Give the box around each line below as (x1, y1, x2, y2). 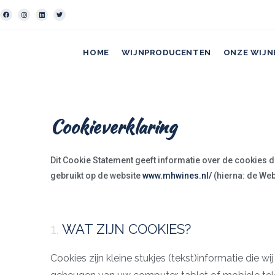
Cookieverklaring (50, 113, 176, 141)
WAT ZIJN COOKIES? (62, 221, 191, 238)
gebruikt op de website (50, 171, 142, 181)
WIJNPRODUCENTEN (121, 48, 211, 58)
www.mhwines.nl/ (142, 171, 212, 181)
